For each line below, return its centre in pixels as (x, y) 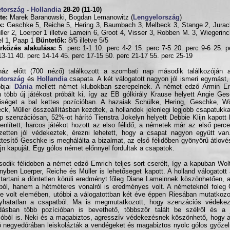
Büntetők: (51, 40)
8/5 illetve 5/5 (87, 40)
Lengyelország (156, 17)
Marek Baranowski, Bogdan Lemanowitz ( (70, 17)
